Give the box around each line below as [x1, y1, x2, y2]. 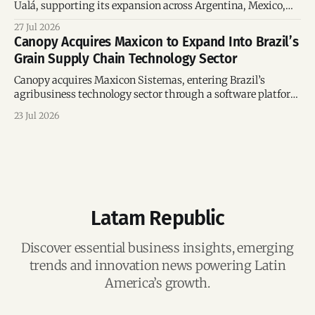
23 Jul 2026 [14, 110, 59, 122]
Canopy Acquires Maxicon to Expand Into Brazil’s [14, 34, 299, 51]
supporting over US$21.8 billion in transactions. [14, 102, 242, 115]
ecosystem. [14, 27, 67, 41]
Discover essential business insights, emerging [20, 240, 295, 257]
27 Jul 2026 [14, 22, 60, 33]
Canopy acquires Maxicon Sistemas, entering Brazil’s [14, 74, 265, 87]
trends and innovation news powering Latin [29, 257, 286, 274]
